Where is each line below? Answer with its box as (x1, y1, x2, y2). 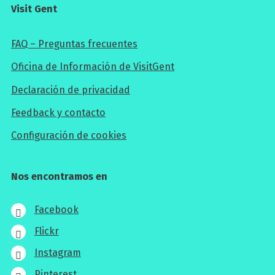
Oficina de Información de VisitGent (11, 61, 174, 73)
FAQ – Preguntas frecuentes (11, 38, 137, 50)
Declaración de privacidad (11, 83, 130, 96)
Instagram (34, 246, 81, 258)
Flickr (34, 225, 59, 237)
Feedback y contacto (11, 106, 106, 118)
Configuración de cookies (11, 130, 126, 142)
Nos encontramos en (11, 171, 107, 183)
